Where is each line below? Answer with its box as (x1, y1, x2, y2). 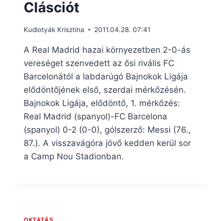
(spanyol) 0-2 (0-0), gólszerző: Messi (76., (24, 124, 191, 135)
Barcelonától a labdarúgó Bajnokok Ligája (24, 71, 188, 81)
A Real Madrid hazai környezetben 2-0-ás (24, 44, 190, 55)
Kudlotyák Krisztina (24, 25, 84, 34)
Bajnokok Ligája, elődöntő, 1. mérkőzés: (24, 98, 180, 108)
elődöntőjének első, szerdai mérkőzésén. (24, 84, 186, 95)
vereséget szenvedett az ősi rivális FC (24, 58, 174, 68)
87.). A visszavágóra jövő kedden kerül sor (24, 138, 191, 148)
